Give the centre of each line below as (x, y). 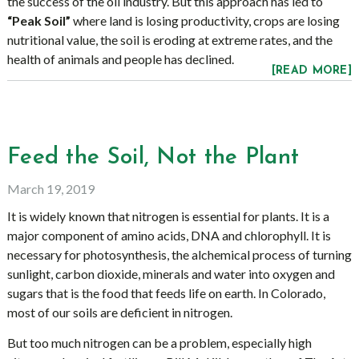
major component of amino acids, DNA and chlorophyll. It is (169, 235)
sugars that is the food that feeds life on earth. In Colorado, (166, 293)
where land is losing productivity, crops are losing (205, 20)
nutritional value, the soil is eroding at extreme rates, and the (169, 40)
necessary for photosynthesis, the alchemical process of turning (179, 254)
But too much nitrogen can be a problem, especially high (159, 343)
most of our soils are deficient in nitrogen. (119, 312)
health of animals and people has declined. (120, 59)
